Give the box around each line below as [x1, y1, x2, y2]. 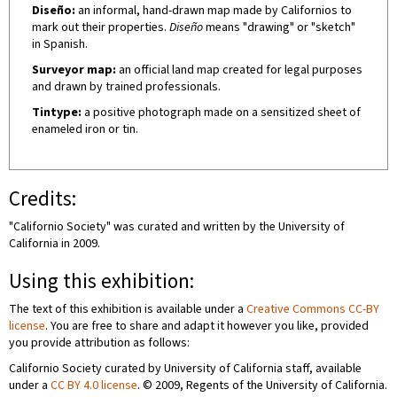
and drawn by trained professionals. [32, 78, 221, 96]
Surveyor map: [32, 61, 116, 79]
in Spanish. [32, 35, 88, 53]
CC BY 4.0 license [51, 377, 137, 394]
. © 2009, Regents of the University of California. [137, 377, 387, 394]
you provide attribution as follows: [9, 334, 190, 352]
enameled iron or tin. [32, 121, 138, 138]
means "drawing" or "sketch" [203, 19, 355, 36]
